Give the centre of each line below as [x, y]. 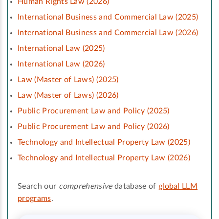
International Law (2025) [61, 49]
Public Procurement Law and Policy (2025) [94, 111]
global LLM [178, 186]
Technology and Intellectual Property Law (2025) [104, 142]
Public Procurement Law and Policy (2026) [94, 127]
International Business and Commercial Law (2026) [108, 33]
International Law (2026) [61, 64]
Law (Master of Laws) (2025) [68, 80]
